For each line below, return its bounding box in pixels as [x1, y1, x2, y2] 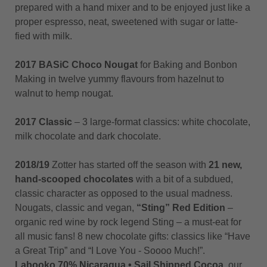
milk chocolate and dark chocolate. [15, 131, 163, 141]
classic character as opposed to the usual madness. [15, 188, 232, 198]
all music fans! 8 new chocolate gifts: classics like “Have [15, 231, 250, 241]
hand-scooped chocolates [15, 174, 133, 184]
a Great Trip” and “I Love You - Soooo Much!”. [15, 246, 205, 256]
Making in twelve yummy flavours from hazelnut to [15, 74, 224, 84]
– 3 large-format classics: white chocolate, [74, 117, 250, 127]
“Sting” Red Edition [136, 203, 225, 213]
